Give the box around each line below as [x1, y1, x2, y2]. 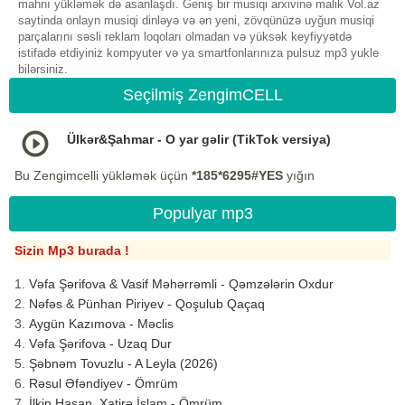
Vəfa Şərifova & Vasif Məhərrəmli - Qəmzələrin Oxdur [29, 277, 334, 292]
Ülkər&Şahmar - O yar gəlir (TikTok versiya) [67, 132, 331, 147]
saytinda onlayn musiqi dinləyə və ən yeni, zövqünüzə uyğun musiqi [18, 14, 374, 28]
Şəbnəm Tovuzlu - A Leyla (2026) [29, 356, 218, 372]
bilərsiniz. [18, 62, 68, 77]
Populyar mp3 [152, 204, 253, 223]
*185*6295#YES [192, 168, 283, 184]
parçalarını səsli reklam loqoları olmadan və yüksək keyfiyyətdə [18, 30, 352, 44]
